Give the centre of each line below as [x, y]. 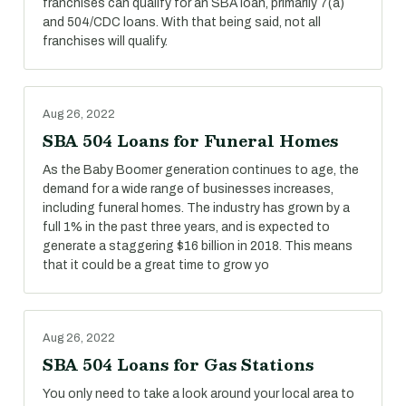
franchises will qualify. [105, 41]
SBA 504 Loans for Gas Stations [178, 364]
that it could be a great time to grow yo [156, 265]
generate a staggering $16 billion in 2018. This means [198, 246]
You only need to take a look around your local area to [198, 394]
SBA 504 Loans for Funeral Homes [190, 140]
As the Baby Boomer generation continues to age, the [201, 170]
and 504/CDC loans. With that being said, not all [182, 22]
